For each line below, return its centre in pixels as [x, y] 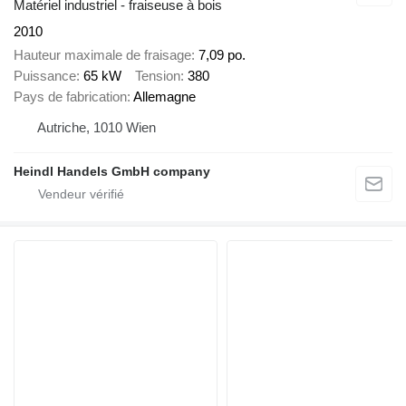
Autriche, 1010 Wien [97, 128]
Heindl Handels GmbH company [112, 172]
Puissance [45, 76]
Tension [158, 76]
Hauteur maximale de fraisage [102, 55]
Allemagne [164, 97]
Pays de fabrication [70, 97]
